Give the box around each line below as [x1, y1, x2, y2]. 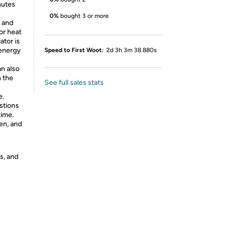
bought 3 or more [60, 12, 109, 19]
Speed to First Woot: [44, 47, 104, 54]
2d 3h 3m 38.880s [106, 47, 157, 54]
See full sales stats [44, 78, 104, 87]
